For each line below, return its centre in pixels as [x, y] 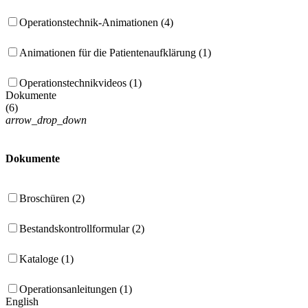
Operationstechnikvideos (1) [81, 83]
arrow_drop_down [46, 120]
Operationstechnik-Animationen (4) [97, 23]
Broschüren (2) [52, 198]
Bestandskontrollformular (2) [82, 228]
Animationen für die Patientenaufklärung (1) [115, 53]
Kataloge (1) [47, 258]
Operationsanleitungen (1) [76, 289]
